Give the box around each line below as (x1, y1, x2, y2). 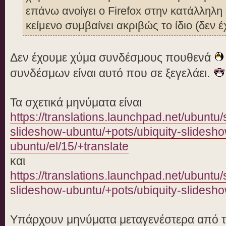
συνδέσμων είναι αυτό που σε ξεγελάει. (10, 67, 213, 80)
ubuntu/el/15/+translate (10, 140, 129, 153)
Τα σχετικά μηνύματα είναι (10, 96, 142, 109)
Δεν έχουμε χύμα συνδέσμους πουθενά (10, 51, 214, 65)
